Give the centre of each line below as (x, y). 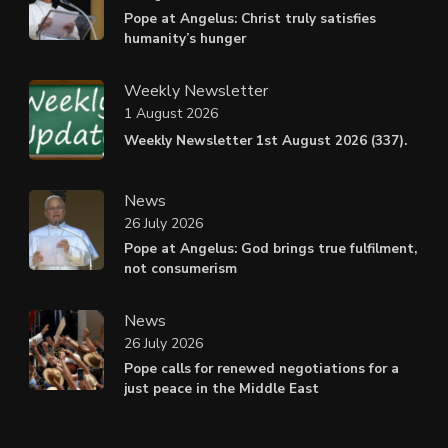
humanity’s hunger (185, 38)
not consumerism (180, 268)
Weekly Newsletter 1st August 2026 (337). (265, 140)
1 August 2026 (171, 114)
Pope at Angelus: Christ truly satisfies (250, 18)
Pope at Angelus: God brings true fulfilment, (270, 248)
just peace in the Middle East (221, 388)
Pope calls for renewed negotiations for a (261, 368)
